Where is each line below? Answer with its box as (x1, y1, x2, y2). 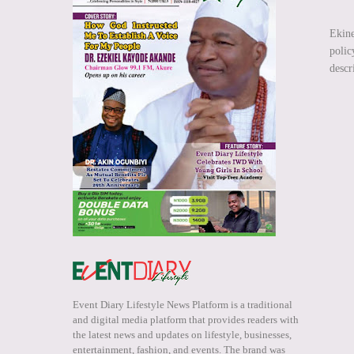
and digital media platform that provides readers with (73, 314, 299, 326)
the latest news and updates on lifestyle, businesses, (73, 329, 292, 341)
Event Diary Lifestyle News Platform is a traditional (73, 299, 292, 311)
